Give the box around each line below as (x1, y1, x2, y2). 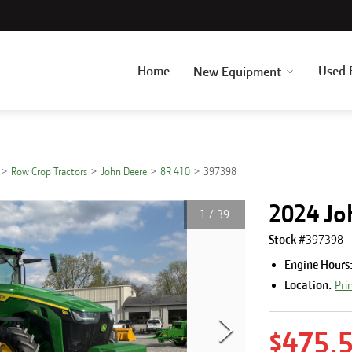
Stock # (269, 233, 306, 247)
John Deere (101, 165, 148, 178)
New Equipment (192, 63, 281, 79)
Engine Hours (284, 258, 350, 272)
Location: (284, 278, 332, 292)
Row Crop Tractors (11, 165, 88, 178)
